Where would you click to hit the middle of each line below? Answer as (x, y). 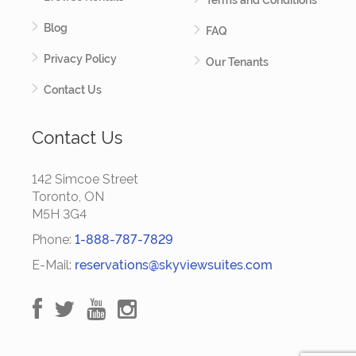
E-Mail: (53, 265)
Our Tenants (237, 62)
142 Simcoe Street (85, 179)
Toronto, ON (68, 197)
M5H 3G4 (59, 214)
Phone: (53, 240)
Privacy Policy (80, 59)
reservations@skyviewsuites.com (174, 265)
